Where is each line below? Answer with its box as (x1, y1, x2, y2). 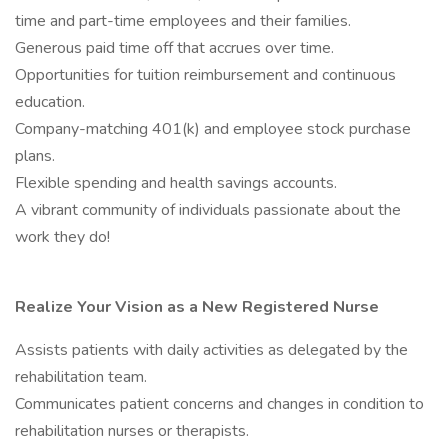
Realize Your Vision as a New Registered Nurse (15, 296, 379, 318)
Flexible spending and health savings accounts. (15, 172, 337, 194)
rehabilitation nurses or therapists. (15, 420, 249, 442)
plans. (15, 145, 55, 167)
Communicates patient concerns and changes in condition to (15, 393, 424, 415)
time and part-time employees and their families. (15, 10, 351, 32)
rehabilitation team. (15, 366, 147, 388)
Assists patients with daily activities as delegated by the (15, 339, 408, 361)
